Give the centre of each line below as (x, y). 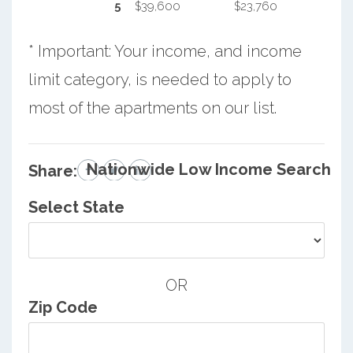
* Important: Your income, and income (165, 51)
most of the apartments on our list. (152, 108)
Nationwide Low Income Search (209, 169)
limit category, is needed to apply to (160, 79)
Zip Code (63, 308)
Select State (76, 208)
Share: (52, 171)
